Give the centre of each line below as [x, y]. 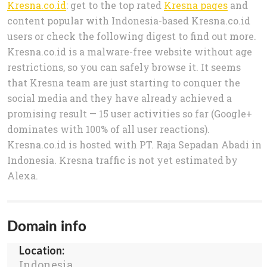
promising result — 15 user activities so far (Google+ [130, 114]
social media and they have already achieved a [119, 98]
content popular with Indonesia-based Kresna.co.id [129, 21]
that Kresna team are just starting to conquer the [124, 83]
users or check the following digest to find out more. [132, 36]
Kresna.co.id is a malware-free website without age [130, 52]
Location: [42, 251]
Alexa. [23, 176]
